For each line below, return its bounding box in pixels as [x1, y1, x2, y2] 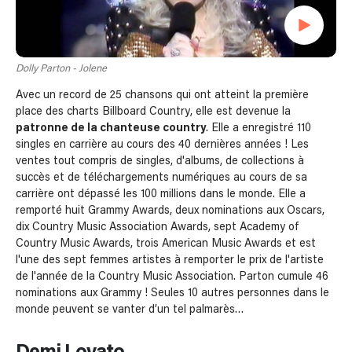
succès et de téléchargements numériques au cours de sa [16, 172, 307, 184]
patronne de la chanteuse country [16, 123, 206, 134]
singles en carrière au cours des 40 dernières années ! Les [16, 139, 309, 151]
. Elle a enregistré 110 [206, 123, 311, 134]
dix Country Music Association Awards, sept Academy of [16, 222, 299, 233]
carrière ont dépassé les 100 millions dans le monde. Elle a [16, 189, 306, 200]
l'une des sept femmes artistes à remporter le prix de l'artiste [16, 255, 324, 266]
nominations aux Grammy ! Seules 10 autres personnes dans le [16, 288, 329, 299]
